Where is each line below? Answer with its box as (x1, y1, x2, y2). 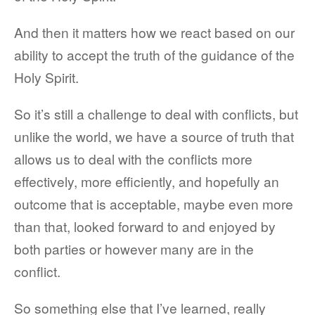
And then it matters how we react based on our (14, 22, 295, 41)
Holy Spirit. (14, 67, 79, 86)
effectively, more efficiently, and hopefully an (14, 172, 279, 191)
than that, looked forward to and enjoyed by (14, 217, 276, 236)
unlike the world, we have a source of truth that (14, 127, 294, 146)
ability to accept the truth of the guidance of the (14, 45, 295, 64)
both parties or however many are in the (14, 239, 254, 258)
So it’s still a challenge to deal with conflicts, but (14, 104, 298, 123)
